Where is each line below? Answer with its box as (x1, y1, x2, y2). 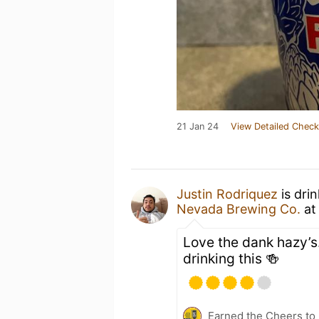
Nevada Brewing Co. (177, 202, 300, 216)
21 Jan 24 (177, 121, 219, 132)
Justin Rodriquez (177, 187, 278, 202)
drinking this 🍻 (183, 250, 279, 267)
